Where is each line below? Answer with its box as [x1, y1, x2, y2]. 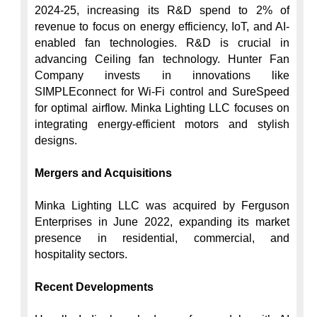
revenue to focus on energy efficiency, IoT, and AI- [35, 21, 289, 33]
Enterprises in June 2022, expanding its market [35, 216, 289, 228]
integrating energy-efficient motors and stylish [35, 118, 289, 130]
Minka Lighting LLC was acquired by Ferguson [35, 200, 289, 212]
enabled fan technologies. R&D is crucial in [35, 37, 289, 49]
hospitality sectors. [35, 248, 127, 260]
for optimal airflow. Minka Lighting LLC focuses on [35, 102, 289, 114]
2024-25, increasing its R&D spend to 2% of [35, 4, 289, 16]
